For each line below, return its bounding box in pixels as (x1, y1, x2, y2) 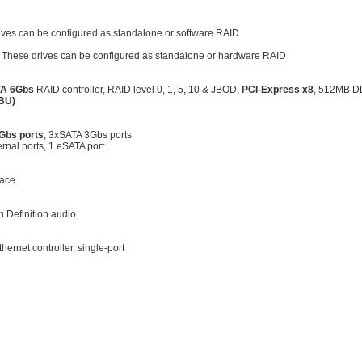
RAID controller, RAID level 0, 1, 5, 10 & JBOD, (34, 84, 242, 96)
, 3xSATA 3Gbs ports (44, 129, 132, 141)
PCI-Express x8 (242, 84, 314, 96)
